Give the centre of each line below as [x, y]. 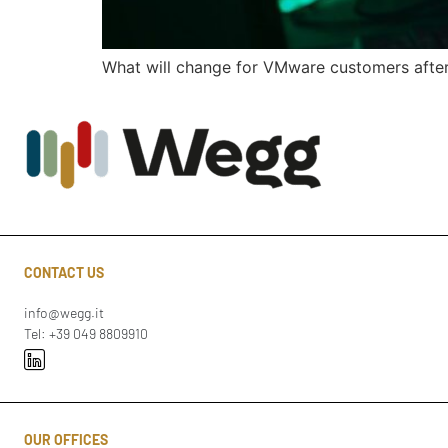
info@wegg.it [64, 312]
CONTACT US [64, 272]
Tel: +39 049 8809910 [86, 333]
